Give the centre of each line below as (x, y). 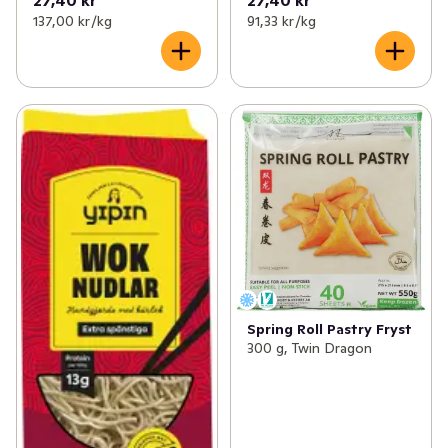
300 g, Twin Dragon (309, 348)
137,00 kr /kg (72, 20)
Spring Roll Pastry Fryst (329, 329)
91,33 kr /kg (281, 20)
